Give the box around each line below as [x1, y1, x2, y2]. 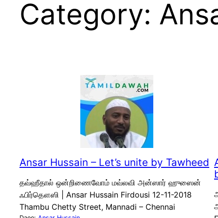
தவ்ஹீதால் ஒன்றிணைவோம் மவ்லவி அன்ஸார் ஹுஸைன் [19, 177, 201, 187]
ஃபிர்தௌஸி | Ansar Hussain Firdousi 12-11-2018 [19, 189, 192, 200]
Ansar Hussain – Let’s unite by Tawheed [19, 156, 209, 168]
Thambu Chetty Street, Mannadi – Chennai [19, 201, 175, 212]
